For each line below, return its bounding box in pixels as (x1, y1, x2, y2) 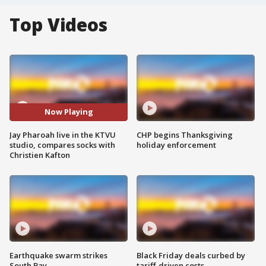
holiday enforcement (137, 139, 216, 150)
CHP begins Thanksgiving (137, 129, 233, 140)
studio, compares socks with (9, 139, 115, 150)
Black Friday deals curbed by (137, 249, 245, 261)
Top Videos (9, 12, 107, 37)
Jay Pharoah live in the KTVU (9, 129, 116, 140)
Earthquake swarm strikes (9, 249, 107, 261)
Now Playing (44, 106, 93, 118)
